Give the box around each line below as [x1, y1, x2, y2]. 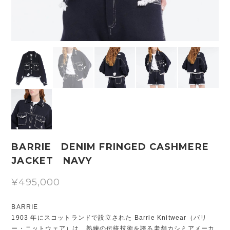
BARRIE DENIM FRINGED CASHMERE [11, 141, 209, 152]
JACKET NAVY [11, 155, 92, 166]
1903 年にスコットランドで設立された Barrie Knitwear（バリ [11, 214, 207, 221]
